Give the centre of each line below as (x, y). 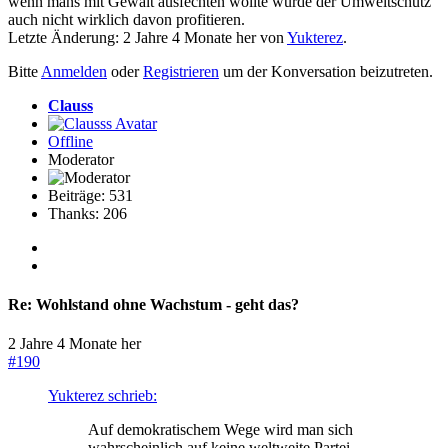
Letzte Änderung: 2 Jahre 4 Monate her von (147, 37)
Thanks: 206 (87, 213)
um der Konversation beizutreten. (326, 71)
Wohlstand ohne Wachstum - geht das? (165, 304)
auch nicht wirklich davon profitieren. (126, 19)
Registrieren (181, 71)
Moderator (81, 159)
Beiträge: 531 (90, 195)
